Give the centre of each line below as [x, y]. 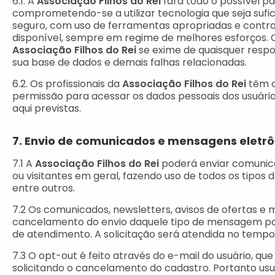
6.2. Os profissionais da [67, 84]
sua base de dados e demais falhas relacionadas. [130, 62]
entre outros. [44, 188]
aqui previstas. [47, 108]
